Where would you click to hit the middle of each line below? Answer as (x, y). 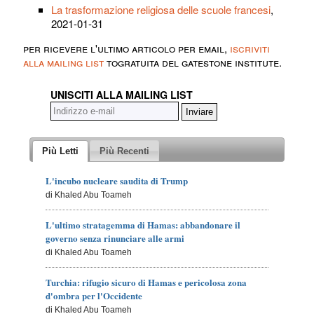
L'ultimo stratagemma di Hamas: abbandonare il (143, 224)
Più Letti (60, 151)
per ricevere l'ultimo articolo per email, (127, 48)
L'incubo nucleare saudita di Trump (117, 180)
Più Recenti (125, 151)
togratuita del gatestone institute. (193, 62)
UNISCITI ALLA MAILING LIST (122, 95)
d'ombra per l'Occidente (94, 295)
